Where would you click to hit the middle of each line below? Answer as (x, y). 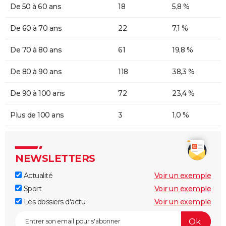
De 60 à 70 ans (36, 29)
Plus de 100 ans (37, 115)
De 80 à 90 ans (36, 72)
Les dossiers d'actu (53, 202)
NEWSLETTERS (55, 159)
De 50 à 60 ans (36, 7)
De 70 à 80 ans (36, 50)
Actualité (37, 176)
